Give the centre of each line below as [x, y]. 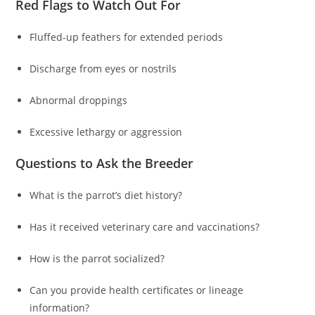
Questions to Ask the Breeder [105, 163]
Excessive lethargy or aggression [106, 132]
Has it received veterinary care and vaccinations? [145, 227]
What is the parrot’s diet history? [106, 195]
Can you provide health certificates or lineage [137, 290]
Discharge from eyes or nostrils [103, 69]
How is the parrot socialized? [97, 259]
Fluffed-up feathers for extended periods [127, 37]
